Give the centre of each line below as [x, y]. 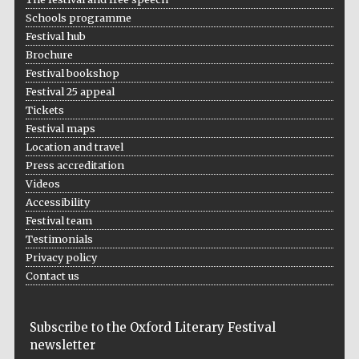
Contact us [52, 275]
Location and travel [74, 146]
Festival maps [60, 128]
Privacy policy [61, 257]
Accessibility [57, 202]
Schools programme [78, 17]
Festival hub [55, 36]
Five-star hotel [304, 349]
